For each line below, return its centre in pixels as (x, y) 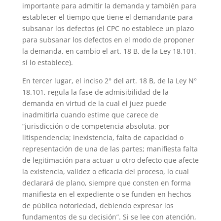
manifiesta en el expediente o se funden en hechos (107, 194)
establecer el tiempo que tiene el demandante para (107, 17)
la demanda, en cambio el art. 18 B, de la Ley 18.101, (109, 51)
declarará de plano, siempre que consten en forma (106, 183)
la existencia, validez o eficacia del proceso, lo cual (105, 171)
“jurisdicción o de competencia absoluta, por (96, 126)
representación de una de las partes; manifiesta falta (110, 148)
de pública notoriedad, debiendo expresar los (98, 205)
